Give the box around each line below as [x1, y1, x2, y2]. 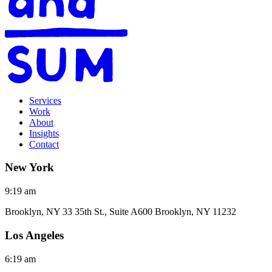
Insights [29, 127, 59, 138]
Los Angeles [5, 228, 64, 242]
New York [5, 161, 54, 174]
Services [29, 95, 61, 106]
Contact [29, 138, 59, 149]
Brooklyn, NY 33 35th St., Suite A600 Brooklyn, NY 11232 [5, 206, 236, 217]
